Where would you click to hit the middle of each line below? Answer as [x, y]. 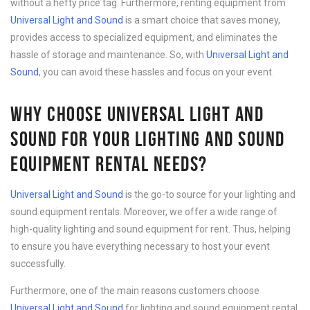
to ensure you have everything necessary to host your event [140, 246]
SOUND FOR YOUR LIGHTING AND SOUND [148, 139]
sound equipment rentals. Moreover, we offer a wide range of [144, 212]
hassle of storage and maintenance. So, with [108, 55]
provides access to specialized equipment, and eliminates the [144, 37]
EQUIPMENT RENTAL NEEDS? [109, 164]
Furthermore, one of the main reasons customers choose [135, 291]
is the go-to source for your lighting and [209, 194]
